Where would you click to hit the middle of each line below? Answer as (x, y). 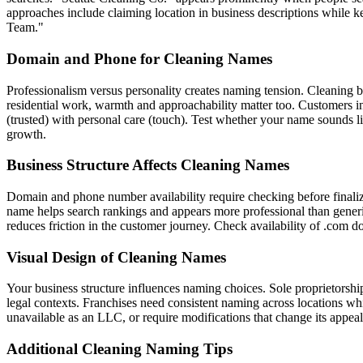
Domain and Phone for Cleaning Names (139, 58)
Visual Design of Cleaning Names (116, 257)
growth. (26, 134)
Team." (25, 28)
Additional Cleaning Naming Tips (120, 349)
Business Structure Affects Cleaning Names (148, 165)
